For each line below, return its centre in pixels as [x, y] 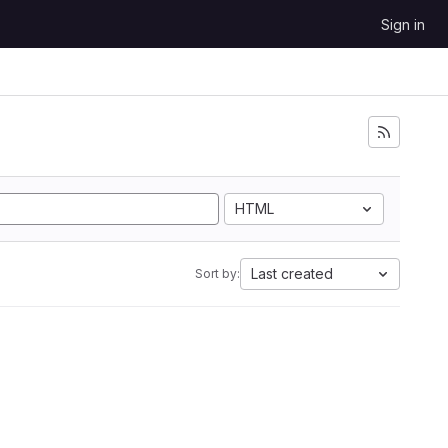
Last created [292, 273]
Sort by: [217, 273]
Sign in [403, 24]
